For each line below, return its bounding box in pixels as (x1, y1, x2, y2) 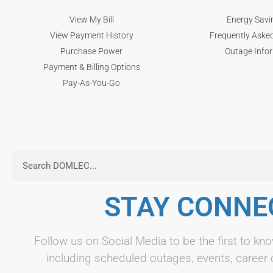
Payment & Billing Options (43, 62, 140, 72)
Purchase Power (60, 46, 122, 56)
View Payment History (49, 30, 133, 40)
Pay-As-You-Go (63, 77, 120, 88)
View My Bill (69, 14, 114, 24)
